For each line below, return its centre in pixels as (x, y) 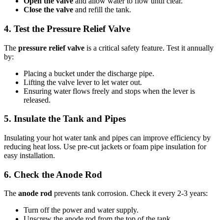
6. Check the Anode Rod (53, 174)
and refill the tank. (102, 10)
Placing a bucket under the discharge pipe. (89, 73)
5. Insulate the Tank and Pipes (65, 119)
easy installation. (29, 155)
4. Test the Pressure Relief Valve (67, 28)
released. (37, 100)
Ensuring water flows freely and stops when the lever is (109, 91)
